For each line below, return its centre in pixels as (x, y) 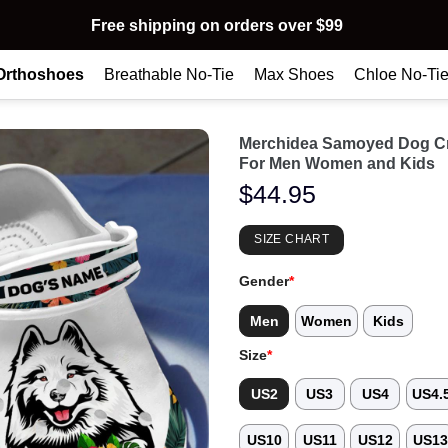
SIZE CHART (291, 239)
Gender (264, 281)
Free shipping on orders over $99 (216, 25)
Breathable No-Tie (169, 74)
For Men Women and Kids (337, 163)
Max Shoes (294, 74)
